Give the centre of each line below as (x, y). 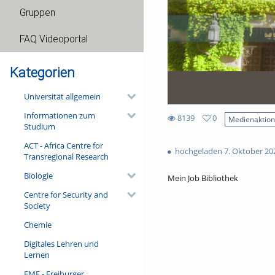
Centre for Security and (66, 194)
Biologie (38, 175)
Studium (39, 126)
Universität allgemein (62, 96)
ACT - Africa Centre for (63, 145)
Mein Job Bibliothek (203, 178)
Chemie (37, 224)
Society (37, 205)
